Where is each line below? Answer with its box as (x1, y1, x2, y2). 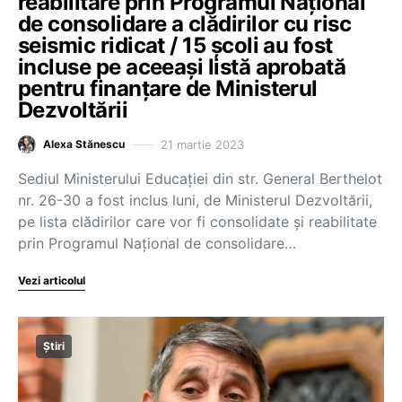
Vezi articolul (18, 274, 85, 287)
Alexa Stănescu (43, 137, 125, 151)
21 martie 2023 (161, 136, 244, 152)
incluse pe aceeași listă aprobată (18, 54, 346, 80)
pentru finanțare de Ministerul (18, 75, 318, 101)
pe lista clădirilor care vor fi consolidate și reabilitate (18, 213, 377, 231)
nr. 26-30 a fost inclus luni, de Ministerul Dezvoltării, (18, 191, 372, 209)
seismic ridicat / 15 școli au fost (18, 32, 333, 58)
